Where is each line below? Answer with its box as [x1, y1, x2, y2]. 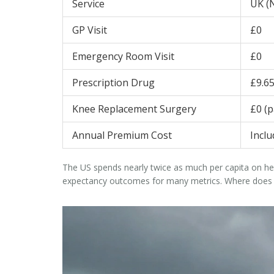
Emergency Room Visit [72, 50, 174, 64]
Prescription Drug [72, 76, 155, 90]
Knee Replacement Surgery [72, 102, 196, 116]
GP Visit [72, 23, 107, 37]
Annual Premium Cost [72, 128, 172, 143]
